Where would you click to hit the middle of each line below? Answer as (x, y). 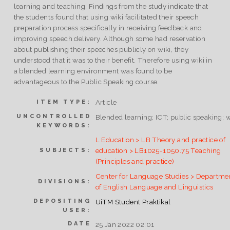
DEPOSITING (62, 201)
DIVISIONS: (65, 181)
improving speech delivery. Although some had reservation (110, 39)
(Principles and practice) (135, 161)
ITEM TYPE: (64, 102)
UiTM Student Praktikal (133, 202)
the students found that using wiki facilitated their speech (106, 17)
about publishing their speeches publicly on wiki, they (101, 50)
